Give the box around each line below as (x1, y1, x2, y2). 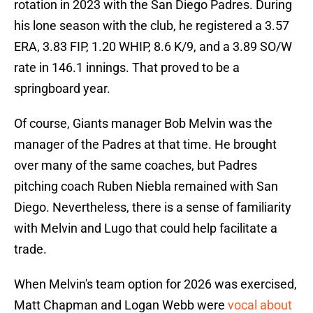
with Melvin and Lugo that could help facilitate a (14, 221, 277, 236)
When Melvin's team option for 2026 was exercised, (14, 277, 297, 292)
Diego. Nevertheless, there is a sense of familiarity (14, 200, 291, 215)
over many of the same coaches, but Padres (14, 158, 257, 173)
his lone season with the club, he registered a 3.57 (14, 18, 289, 34)
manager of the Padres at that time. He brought (14, 137, 277, 152)
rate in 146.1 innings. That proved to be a (14, 60, 240, 75)
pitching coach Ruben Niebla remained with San (14, 179, 278, 194)
